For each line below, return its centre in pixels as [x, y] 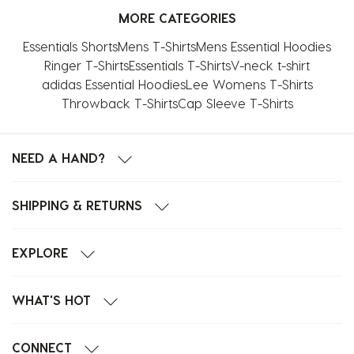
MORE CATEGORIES [177, 18]
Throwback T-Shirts [119, 103]
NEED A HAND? [58, 158]
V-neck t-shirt [270, 65]
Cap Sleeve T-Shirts [235, 103]
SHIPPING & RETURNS [77, 205]
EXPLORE [40, 252]
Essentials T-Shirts [180, 65]
